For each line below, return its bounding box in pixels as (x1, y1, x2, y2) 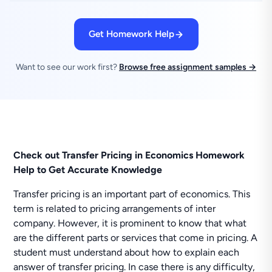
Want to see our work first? (16, 62, 119, 72)
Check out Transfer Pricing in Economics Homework (13, 149, 245, 161)
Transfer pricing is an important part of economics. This (13, 188, 251, 200)
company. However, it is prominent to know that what (13, 217, 247, 229)
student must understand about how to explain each (13, 246, 240, 258)
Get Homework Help (88, 29, 174, 39)
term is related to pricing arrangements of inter (13, 203, 216, 214)
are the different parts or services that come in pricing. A (13, 232, 258, 243)
